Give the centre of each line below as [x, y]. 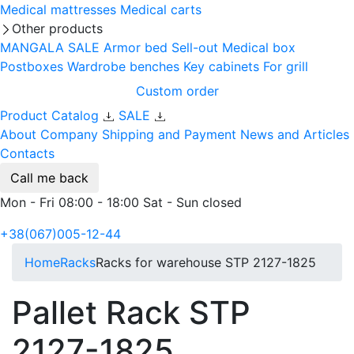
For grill [286, 66]
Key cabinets [221, 66]
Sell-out [195, 47]
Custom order [177, 90]
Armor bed [136, 47]
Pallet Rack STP [131, 312]
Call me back [49, 177]
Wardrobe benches [123, 66]
